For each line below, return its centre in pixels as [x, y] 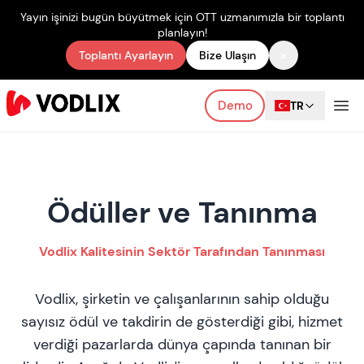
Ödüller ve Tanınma [182, 212]
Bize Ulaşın [227, 55]
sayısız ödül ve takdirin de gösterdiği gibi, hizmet [182, 322]
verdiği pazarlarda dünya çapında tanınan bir [182, 344]
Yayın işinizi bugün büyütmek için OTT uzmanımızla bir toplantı [182, 17]
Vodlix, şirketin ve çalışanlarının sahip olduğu [182, 299]
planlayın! [182, 32]
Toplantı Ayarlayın [126, 55]
